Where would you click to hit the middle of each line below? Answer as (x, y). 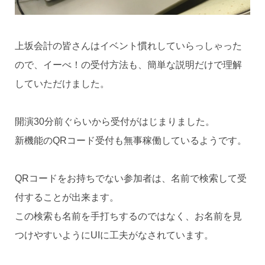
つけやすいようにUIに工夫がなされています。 (114, 235)
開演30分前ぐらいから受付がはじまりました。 (114, 122)
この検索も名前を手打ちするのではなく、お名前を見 (128, 216)
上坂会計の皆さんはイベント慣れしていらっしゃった (128, 46)
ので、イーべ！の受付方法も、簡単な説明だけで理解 (128, 65)
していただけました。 (62, 84)
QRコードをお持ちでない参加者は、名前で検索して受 (130, 179)
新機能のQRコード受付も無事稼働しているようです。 (130, 141)
